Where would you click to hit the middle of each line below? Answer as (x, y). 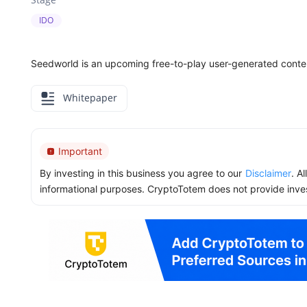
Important (80, 151)
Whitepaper (89, 98)
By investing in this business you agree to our (141, 173)
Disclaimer (268, 173)
